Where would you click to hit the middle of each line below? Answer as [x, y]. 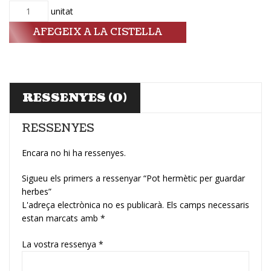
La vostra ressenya [60, 244]
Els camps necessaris [208, 204]
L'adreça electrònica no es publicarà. [93, 204]
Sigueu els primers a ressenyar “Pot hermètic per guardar [133, 178]
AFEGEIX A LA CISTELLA [98, 32]
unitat [60, 11]
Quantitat [28, 11]
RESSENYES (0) [75, 98]
